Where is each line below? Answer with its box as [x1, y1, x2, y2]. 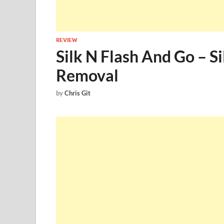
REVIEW [56, 36, 77, 43]
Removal [56, 65, 118, 85]
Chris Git [64, 89, 90, 97]
